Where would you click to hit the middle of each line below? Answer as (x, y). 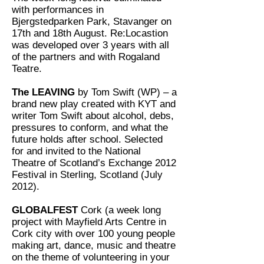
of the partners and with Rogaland (86, 57)
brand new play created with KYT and (94, 104)
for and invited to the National (76, 151)
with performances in (58, 10)
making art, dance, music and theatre (94, 245)
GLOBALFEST (46, 210)
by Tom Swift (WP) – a (126, 92)
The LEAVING (43, 92)
